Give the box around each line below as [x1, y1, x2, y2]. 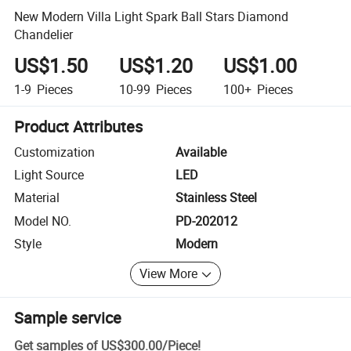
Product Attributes [14, 115, 143, 137]
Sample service [14, 306, 122, 328]
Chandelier [14, 25, 74, 43]
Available [175, 143, 226, 161]
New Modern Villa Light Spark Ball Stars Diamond [14, 7, 289, 25]
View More [139, 265, 198, 283]
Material [14, 189, 60, 207]
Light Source [14, 166, 85, 184]
